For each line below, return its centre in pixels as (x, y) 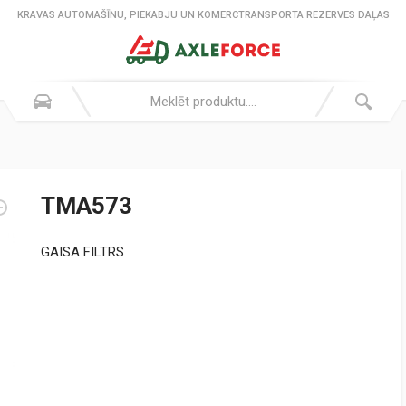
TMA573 (87, 206)
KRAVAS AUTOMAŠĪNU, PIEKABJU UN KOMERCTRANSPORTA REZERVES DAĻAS (203, 15)
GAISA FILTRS (82, 252)
